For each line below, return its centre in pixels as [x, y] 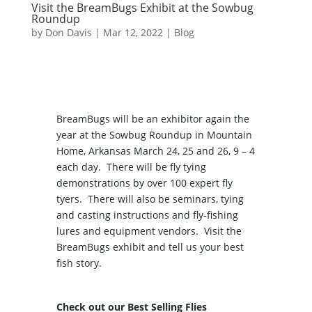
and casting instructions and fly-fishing [147, 215]
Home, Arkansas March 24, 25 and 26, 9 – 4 [155, 151]
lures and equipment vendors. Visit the [149, 231]
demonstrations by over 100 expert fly [144, 183]
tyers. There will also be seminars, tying [150, 199]
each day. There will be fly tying [131, 167]
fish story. [79, 263]
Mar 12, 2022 [133, 33]
